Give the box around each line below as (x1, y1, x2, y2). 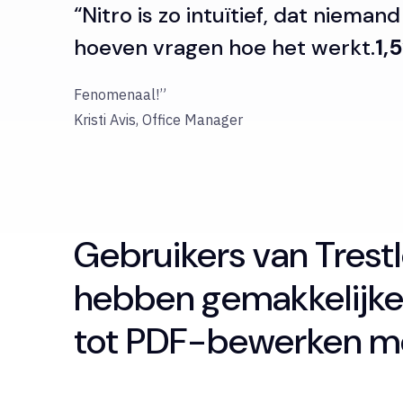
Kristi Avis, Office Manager (74, 111, 243, 129)
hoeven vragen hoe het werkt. (74, 33, 375, 61)
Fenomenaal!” (74, 85, 166, 103)
